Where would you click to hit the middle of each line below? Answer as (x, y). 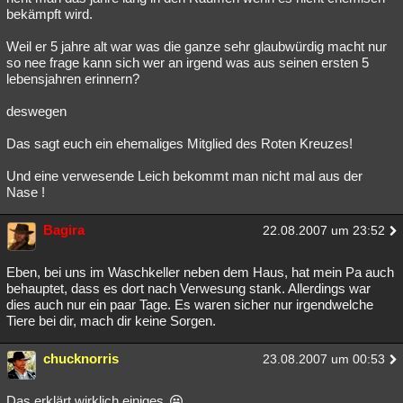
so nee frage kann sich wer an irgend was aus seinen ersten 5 (188, 63)
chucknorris (81, 358)
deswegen (36, 111)
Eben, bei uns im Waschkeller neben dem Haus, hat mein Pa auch (200, 272)
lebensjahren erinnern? (73, 79)
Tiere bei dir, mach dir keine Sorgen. (111, 321)
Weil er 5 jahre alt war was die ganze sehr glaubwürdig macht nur (197, 46)
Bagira (64, 230)
